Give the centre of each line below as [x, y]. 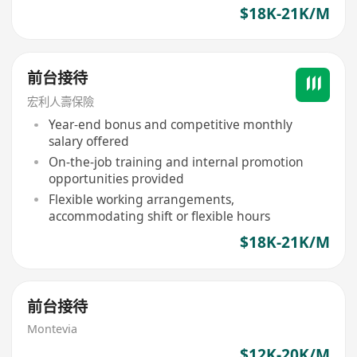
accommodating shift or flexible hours [159, 216]
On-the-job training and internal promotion [176, 161]
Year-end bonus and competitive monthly [170, 125]
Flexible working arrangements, [141, 199]
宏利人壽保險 [61, 101]
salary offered [88, 141]
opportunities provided [116, 178]
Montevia [53, 328]
